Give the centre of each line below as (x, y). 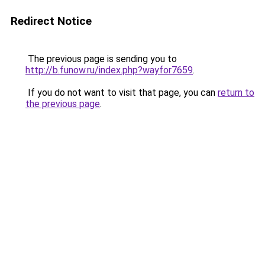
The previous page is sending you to (101, 59)
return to (236, 93)
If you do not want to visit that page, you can (122, 93)
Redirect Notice (51, 21)
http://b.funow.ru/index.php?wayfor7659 (109, 70)
